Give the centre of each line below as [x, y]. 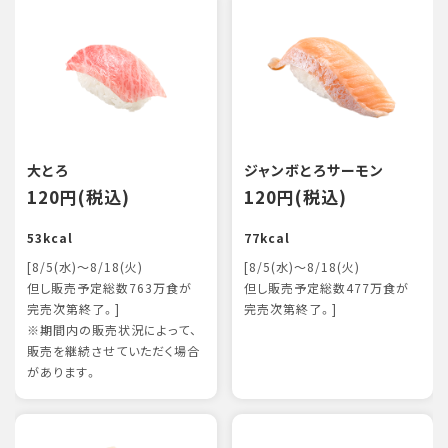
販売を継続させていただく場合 [113, 351]
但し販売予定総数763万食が [109, 288]
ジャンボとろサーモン [313, 170]
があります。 [62, 372]
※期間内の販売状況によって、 [112, 330]
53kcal [50, 238]
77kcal [266, 238]
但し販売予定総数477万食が [326, 288]
